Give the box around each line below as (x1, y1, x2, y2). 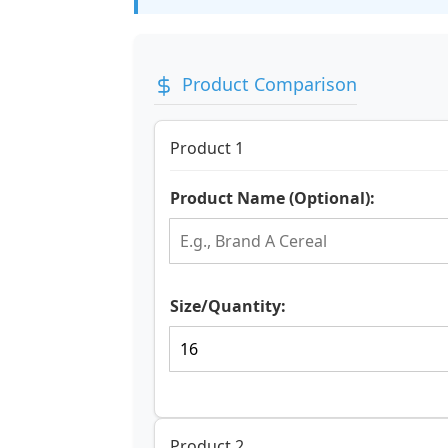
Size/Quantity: (170, 295, 286, 318)
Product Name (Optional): (170, 187, 375, 210)
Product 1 (170, 136, 244, 159)
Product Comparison (182, 72, 357, 96)
